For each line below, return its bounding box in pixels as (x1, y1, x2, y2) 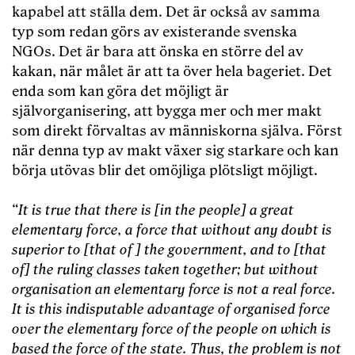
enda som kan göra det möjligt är (12, 83, 229, 101)
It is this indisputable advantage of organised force (12, 301, 330, 319)
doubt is (281, 222, 332, 239)
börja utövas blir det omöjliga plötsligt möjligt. (12, 162, 318, 180)
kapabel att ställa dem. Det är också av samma (12, 4, 320, 21)
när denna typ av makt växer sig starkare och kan (12, 143, 338, 160)
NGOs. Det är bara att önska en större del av (12, 44, 303, 61)
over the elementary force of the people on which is (12, 321, 331, 338)
